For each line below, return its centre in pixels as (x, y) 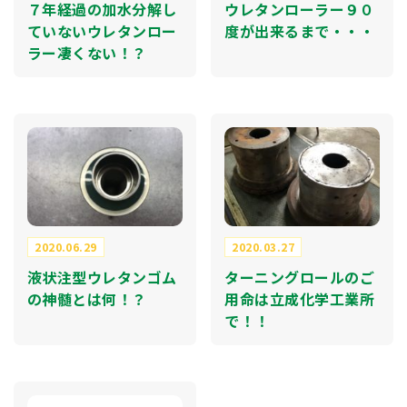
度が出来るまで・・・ (300, 31)
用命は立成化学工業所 (300, 298)
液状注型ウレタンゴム (102, 277)
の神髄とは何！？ (87, 298)
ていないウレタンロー (102, 31)
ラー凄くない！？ (87, 53)
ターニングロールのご (300, 277)
